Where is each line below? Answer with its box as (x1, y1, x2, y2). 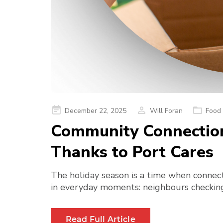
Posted (50, 105, 72, 114)
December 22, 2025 (65, 106, 126, 115)
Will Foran (150, 106, 183, 115)
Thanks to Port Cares (51, 141, 214, 163)
